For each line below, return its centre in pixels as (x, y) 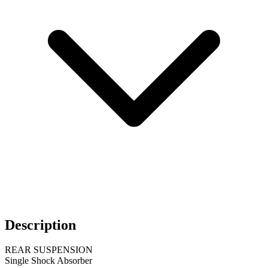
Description (40, 225)
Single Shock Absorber (48, 261)
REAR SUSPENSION (49, 250)
